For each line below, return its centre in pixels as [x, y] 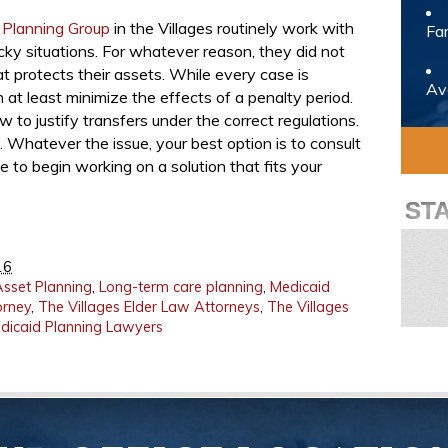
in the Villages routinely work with [232, 28]
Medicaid [300, 287]
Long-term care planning [181, 287]
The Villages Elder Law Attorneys [149, 307]
